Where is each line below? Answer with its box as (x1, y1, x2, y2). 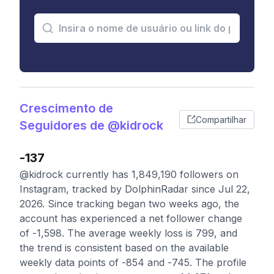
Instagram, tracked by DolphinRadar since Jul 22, (20, 183, 250, 195)
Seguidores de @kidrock (20, 118, 163, 133)
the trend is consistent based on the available (20, 242, 229, 254)
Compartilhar (196, 114, 246, 125)
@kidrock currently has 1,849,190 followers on (20, 168, 239, 180)
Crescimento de (20, 101, 113, 116)
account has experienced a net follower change (20, 212, 242, 224)
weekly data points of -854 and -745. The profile (20, 256, 246, 268)
